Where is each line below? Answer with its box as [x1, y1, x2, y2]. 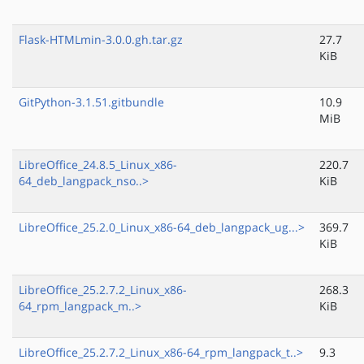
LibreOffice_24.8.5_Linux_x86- [19, 157, 177, 173]
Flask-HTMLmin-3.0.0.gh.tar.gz [19, 32, 183, 48]
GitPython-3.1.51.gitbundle [19, 94, 164, 110]
